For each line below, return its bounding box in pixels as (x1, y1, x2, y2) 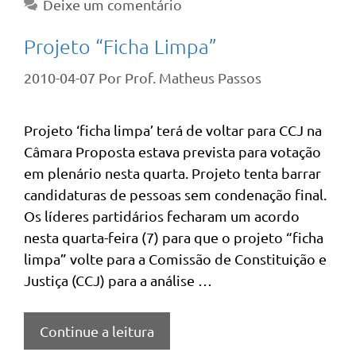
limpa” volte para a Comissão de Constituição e (24, 250, 327, 267)
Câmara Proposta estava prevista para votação (24, 143, 321, 160)
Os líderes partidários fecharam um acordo (24, 207, 300, 224)
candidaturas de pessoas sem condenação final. (24, 186, 327, 203)
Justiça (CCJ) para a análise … (24, 272, 212, 288)
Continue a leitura (40, 323, 154, 339)
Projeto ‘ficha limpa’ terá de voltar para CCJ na (24, 122, 322, 138)
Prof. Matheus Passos (125, 69, 261, 86)
